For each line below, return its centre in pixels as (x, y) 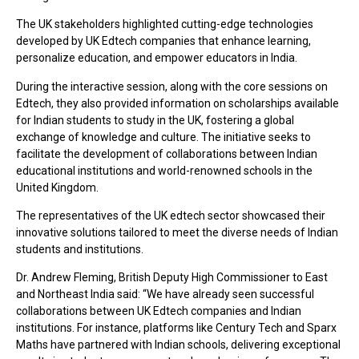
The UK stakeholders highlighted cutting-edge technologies (165, 24)
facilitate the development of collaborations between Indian (167, 153)
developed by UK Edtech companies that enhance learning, (163, 41)
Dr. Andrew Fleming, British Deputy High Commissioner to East (172, 278)
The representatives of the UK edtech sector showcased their (171, 216)
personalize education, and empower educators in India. (157, 58)
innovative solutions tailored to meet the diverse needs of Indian (177, 232)
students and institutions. (80, 249)
